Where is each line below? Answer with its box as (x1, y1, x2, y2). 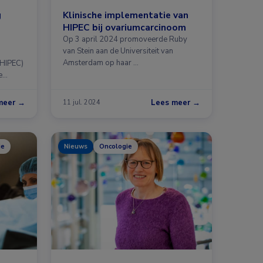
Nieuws (64, 141, 87, 151)
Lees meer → (151, 97, 200, 108)
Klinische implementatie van (63, 8, 188, 21)
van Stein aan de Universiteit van (63, 45, 173, 56)
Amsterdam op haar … (63, 57, 139, 68)
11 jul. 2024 (63, 98, 100, 107)
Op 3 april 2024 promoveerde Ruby (63, 33, 187, 45)
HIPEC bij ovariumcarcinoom (63, 21, 186, 33)
